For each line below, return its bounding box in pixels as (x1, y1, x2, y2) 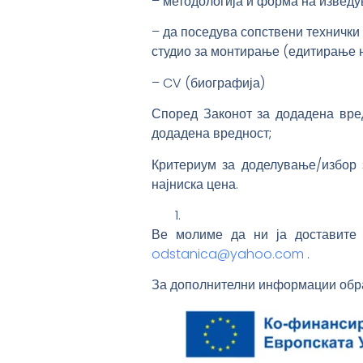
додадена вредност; (152, 124, 275, 143)
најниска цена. (152, 174, 238, 194)
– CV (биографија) (152, 73, 265, 92)
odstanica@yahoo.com (152, 244, 304, 263)
